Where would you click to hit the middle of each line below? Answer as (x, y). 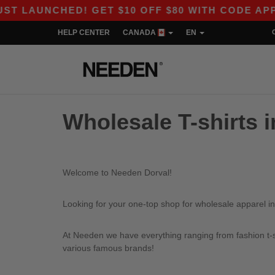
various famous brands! (108, 248)
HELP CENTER (84, 33)
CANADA (140, 33)
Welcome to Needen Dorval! (117, 172)
